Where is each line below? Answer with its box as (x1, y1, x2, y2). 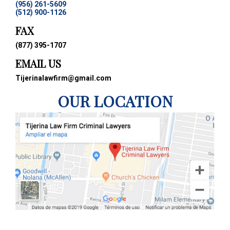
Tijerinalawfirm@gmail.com (15, 73, 111, 84)
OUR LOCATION (57, 91, 172, 111)
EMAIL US (15, 56, 61, 70)
